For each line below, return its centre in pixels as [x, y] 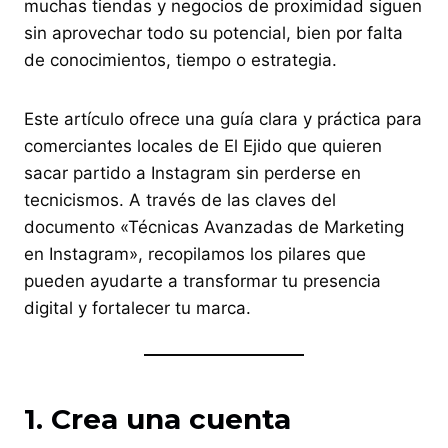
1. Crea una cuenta [157, 418]
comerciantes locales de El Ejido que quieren [203, 145]
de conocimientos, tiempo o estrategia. [180, 59]
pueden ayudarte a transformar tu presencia [202, 280]
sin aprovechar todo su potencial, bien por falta [213, 32]
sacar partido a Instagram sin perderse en [192, 172]
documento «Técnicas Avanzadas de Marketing [214, 226]
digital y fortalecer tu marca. [137, 307]
